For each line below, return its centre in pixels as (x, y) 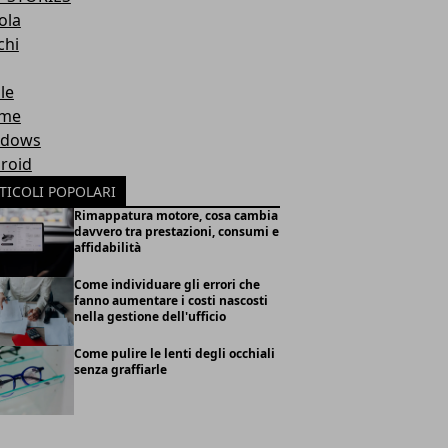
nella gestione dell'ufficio (149, 316)
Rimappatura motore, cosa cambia (175, 215)
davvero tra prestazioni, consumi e (176, 231)
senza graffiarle (120, 369)
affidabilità (107, 247)
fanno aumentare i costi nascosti (170, 300)
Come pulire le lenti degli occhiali (174, 353)
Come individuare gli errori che (166, 284)
